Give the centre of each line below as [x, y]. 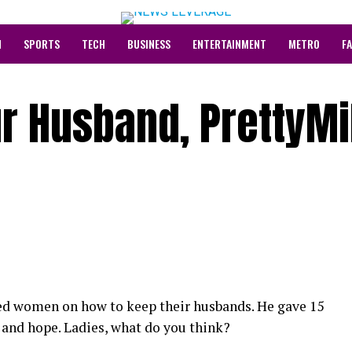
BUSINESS [149, 44]
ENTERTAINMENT [229, 44]
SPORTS [42, 44]
